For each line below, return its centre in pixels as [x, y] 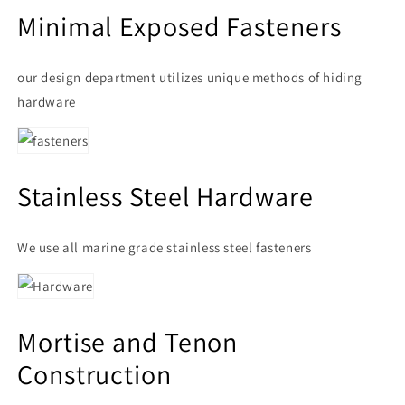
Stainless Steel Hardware [165, 196]
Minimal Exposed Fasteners [179, 27]
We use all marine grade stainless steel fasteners [165, 247]
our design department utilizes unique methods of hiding [190, 78]
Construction [94, 374]
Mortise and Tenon [128, 341]
